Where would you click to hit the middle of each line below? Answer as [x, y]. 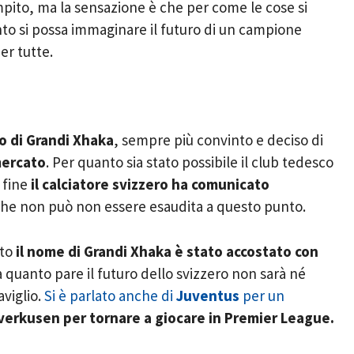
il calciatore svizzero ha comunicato [150, 185]
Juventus [208, 295]
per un [262, 295]
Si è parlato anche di [110, 295]
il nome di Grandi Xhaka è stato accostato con [167, 251]
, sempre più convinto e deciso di [218, 140]
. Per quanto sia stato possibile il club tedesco [190, 162]
